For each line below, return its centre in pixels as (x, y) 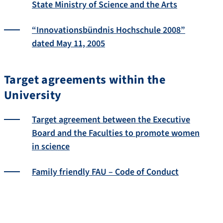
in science (51, 146)
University (33, 95)
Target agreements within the (85, 80)
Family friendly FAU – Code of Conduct (105, 172)
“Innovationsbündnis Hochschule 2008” (109, 30)
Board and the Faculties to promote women (116, 133)
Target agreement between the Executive (111, 119)
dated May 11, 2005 (68, 43)
